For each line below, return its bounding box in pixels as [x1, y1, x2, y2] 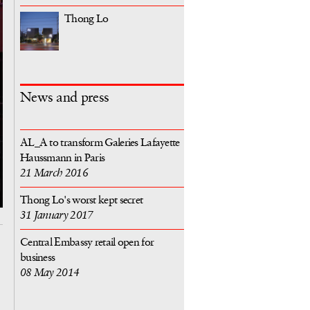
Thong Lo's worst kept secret [20, 195, 143, 206]
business [20, 253, 55, 264]
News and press [20, 91, 109, 105]
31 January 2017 [20, 210, 93, 221]
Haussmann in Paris [20, 153, 105, 164]
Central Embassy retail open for [20, 237, 154, 248]
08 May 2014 [20, 268, 80, 279]
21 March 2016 [20, 168, 88, 179]
